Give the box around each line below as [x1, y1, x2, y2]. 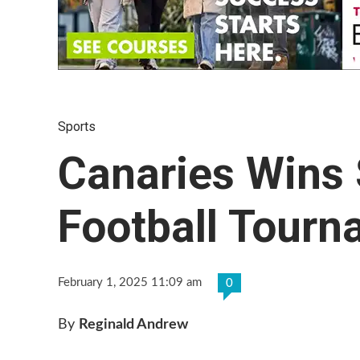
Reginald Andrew [79, 317, 188, 332]
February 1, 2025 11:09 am [58, 276, 202, 288]
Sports [58, 119, 96, 134]
